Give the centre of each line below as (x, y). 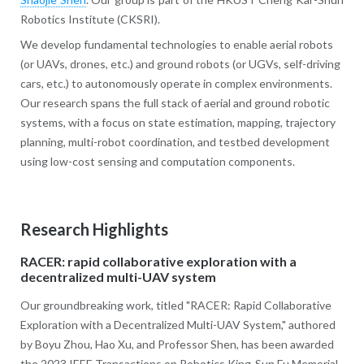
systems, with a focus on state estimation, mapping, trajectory (178, 122)
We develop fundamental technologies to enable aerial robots (176, 44)
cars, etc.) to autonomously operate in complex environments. (176, 83)
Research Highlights (94, 229)
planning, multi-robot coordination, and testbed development (175, 141)
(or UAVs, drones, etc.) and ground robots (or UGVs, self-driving (180, 63)
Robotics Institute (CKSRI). (90, 19)
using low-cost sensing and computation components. (157, 161)
